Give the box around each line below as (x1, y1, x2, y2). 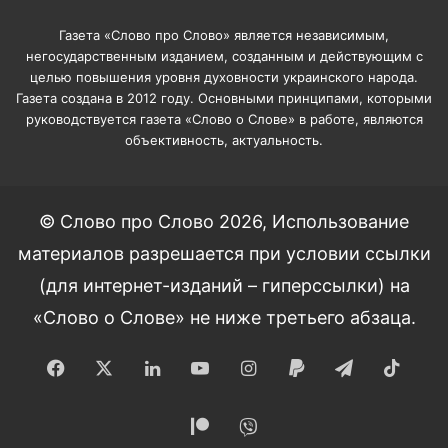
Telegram (353, 356, 432, 378)
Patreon (209, 414, 276, 436)
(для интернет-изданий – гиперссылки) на (38, 274, 410, 296)
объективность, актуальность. (125, 131, 323, 148)
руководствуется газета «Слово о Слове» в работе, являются (25, 110, 423, 127)
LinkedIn (159, 356, 232, 378)
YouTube (209, 356, 282, 378)
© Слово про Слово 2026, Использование (39, 210, 409, 232)
